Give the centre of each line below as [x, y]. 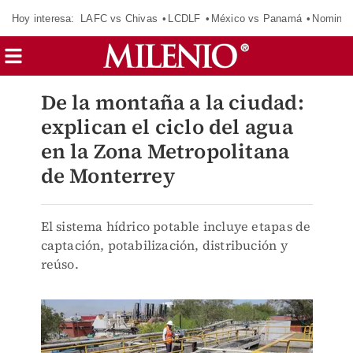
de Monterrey [108, 176]
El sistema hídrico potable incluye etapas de [176, 226]
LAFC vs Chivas [119, 18]
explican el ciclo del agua [167, 127]
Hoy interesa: [43, 18]
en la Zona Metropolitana [165, 151]
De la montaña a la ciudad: [172, 102]
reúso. [59, 264]
